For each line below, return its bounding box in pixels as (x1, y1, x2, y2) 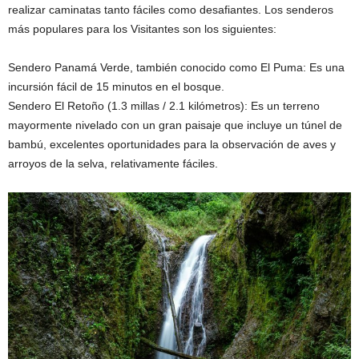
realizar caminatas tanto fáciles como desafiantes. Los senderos (8, 3, 333, 17)
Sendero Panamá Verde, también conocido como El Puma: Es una (8, 61, 345, 75)
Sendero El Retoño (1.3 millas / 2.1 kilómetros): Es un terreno (8, 99, 320, 113)
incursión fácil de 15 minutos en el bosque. (8, 80, 224, 94)
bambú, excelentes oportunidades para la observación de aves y (8, 138, 336, 151)
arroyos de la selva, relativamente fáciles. (8, 157, 218, 171)
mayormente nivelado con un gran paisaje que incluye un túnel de (8, 119, 342, 132)
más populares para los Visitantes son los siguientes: (8, 22, 276, 36)
